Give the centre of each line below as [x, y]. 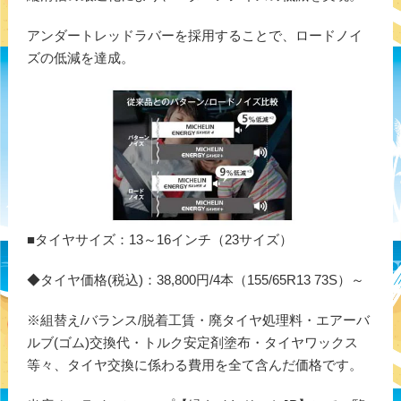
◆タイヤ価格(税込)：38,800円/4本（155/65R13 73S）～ [195, 280]
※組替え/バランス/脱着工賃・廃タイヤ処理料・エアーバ [198, 320]
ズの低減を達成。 [80, 57]
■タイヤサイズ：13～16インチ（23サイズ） [159, 240]
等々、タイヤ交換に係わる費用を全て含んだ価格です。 [194, 365]
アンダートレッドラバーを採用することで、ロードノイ [194, 35]
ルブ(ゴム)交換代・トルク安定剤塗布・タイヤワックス [192, 343]
